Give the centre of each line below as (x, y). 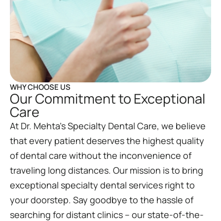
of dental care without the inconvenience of (101, 156)
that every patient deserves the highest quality (107, 141)
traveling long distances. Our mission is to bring (107, 170)
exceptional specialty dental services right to (102, 185)
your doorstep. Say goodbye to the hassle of (102, 200)
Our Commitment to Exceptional (108, 99)
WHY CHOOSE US (40, 87)
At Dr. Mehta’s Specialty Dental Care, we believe (108, 126)
